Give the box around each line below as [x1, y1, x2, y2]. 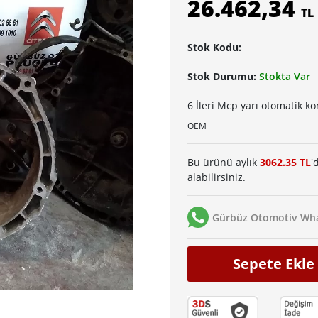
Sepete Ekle [233, 254, 314, 274]
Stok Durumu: [187, 70, 259, 84]
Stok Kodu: [187, 40, 241, 55]
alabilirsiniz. [187, 170, 246, 185]
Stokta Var [259, 70, 310, 84]
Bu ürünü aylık [187, 155, 260, 170]
